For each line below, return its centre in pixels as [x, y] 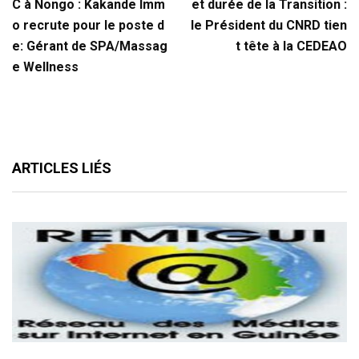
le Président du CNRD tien [269, 25]
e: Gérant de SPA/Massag [90, 46]
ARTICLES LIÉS [62, 167]
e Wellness [45, 67]
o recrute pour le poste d [88, 25]
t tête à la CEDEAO [291, 46]
